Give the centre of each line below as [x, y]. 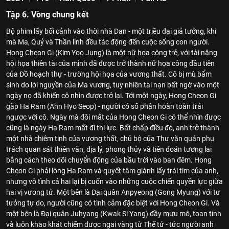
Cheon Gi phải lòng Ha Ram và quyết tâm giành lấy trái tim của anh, [112, 171]
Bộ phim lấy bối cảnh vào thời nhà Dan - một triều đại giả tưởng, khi [111, 31]
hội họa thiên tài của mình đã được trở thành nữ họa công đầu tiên [110, 63]
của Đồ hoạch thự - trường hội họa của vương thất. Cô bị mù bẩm [109, 74]
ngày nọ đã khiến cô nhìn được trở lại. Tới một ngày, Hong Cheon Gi [111, 96]
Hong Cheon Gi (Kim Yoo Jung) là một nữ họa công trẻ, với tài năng [112, 53]
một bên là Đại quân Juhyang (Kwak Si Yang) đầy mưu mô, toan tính [114, 214]
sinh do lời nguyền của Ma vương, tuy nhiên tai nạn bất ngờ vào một [113, 85]
